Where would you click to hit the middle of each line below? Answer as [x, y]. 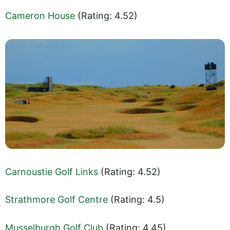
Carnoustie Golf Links [52, 172]
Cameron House [40, 16]
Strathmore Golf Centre [56, 200]
